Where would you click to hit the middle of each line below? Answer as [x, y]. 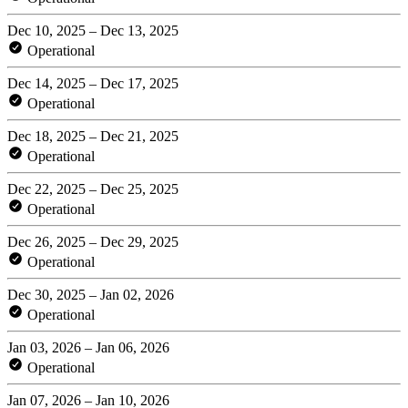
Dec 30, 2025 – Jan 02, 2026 [91, 294]
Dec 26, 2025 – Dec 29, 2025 [93, 241]
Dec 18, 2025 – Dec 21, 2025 [93, 136]
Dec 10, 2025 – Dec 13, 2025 [93, 30]
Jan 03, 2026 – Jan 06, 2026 [88, 347]
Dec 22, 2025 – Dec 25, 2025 [93, 189]
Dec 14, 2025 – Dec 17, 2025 [93, 83]
